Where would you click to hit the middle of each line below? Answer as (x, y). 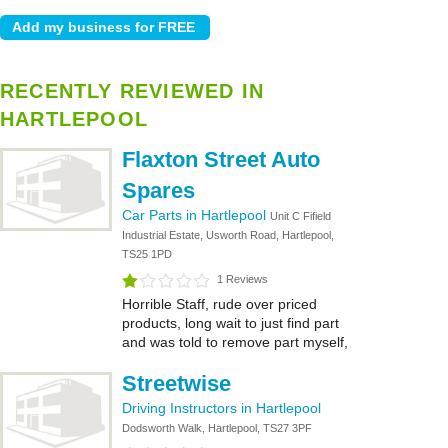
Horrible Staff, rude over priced (219, 304)
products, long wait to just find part (230, 323)
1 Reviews (242, 279)
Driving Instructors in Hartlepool (221, 408)
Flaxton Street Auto (221, 159)
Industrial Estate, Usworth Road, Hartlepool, (228, 235)
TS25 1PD (147, 254)
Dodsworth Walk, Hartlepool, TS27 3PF (217, 428)
